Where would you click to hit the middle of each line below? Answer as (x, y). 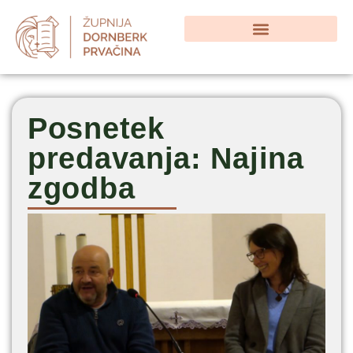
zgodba (82, 189)
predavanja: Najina (166, 159)
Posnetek (96, 129)
